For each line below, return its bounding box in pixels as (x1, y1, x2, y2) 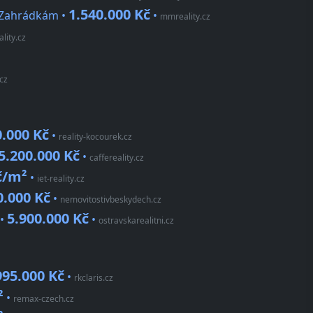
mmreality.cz (160, 10, 210, 23)
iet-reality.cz (37, 173, 85, 185)
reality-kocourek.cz (59, 131, 132, 143)
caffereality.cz (89, 152, 144, 164)
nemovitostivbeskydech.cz (60, 194, 161, 206)
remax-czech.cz (13, 293, 74, 305)
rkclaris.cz (74, 272, 113, 284)
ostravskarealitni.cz (99, 214, 174, 227)
